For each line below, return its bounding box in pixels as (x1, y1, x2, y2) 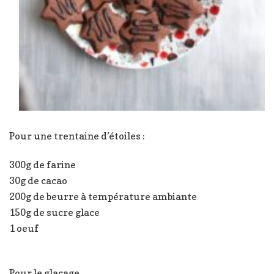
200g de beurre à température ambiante (9, 190, 199, 202)
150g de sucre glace (9, 206, 100, 218)
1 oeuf (9, 221, 39, 234)
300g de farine (9, 158, 76, 171)
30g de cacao (9, 174, 67, 187)
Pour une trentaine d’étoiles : (9, 129, 145, 142)
